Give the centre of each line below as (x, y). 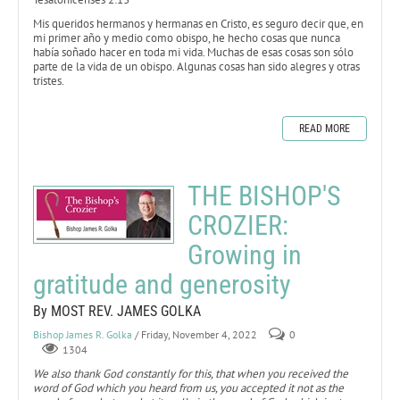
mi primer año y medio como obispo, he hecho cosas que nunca (187, 37)
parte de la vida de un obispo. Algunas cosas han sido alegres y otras (196, 66)
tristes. (49, 80)
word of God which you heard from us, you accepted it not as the (188, 387)
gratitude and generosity (162, 284)
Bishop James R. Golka (83, 334)
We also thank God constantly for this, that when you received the (191, 373)
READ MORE (325, 128)
